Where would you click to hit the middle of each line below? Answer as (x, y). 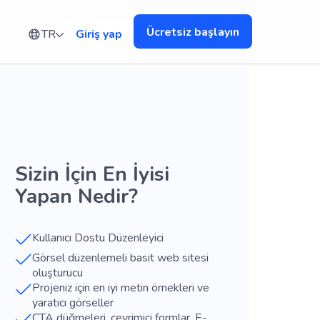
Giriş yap (99, 34)
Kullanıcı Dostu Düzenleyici (98, 238)
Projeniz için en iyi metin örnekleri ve (121, 288)
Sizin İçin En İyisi (92, 174)
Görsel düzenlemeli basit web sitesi (121, 258)
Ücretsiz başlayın (193, 32)
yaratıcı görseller (73, 303)
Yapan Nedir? (77, 196)
